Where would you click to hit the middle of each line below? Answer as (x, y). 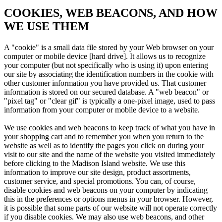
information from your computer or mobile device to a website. (102, 110)
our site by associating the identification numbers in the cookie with (109, 74)
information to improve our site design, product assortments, (97, 172)
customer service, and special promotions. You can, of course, (100, 181)
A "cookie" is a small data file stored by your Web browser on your (109, 48)
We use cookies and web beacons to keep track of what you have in (110, 128)
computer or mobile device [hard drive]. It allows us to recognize (105, 56)
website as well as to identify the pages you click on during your (104, 146)
